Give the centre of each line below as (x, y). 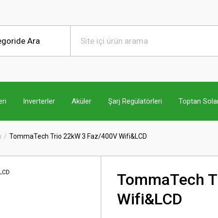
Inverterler (39, 101)
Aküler (82, 101)
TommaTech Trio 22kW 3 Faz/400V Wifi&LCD (78, 136)
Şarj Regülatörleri (135, 101)
